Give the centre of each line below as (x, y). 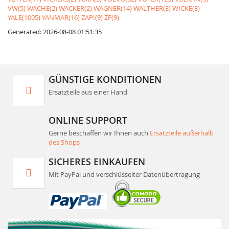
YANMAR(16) (61, 17)
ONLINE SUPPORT (88, 120)
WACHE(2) (42, 8)
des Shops (64, 142)
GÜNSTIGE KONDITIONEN (105, 79)
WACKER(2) (75, 8)
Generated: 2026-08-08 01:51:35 (55, 32)
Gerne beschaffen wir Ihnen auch (99, 133)
